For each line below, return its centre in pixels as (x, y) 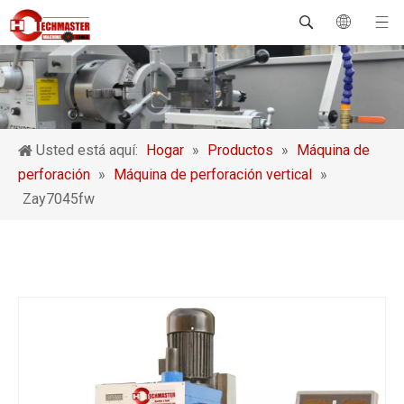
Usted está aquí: (87, 151)
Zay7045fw (59, 199)
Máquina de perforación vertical (213, 175)
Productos (240, 151)
